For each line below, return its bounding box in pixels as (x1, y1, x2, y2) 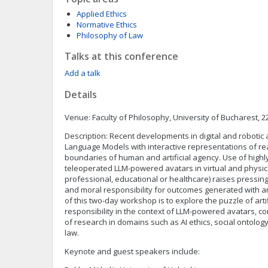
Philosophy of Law (77, 30, 143, 41)
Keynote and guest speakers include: (65, 246, 200, 257)
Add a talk (65, 68, 100, 78)
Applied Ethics (77, 8, 127, 19)
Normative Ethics (77, 19, 137, 30)
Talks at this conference (65, 50, 178, 63)
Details (65, 88, 97, 101)
